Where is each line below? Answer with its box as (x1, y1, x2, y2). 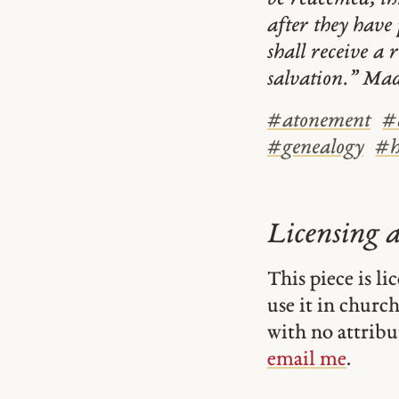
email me (267, 349, 346, 372)
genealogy (282, 137, 363, 160)
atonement (282, 110, 370, 134)
